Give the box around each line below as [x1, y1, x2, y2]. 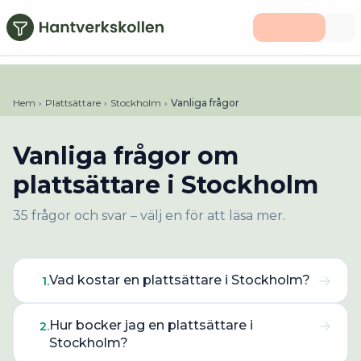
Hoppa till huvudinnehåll [12, 7, 175, 23]
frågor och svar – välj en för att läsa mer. [28, 208, 285, 223]
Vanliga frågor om [13, 141, 239, 171]
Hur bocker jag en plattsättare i [49, 317, 253, 333]
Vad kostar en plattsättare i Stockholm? [49, 272, 310, 288]
